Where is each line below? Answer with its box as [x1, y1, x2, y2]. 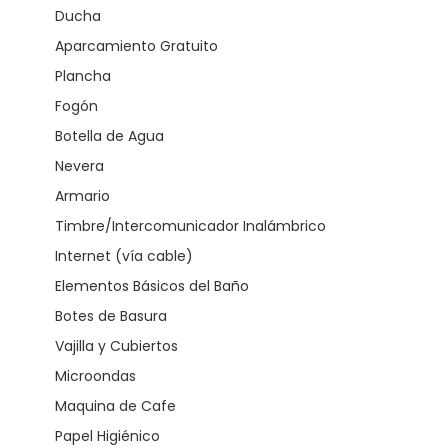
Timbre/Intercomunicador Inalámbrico [55, 216, 326, 236]
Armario [55, 186, 110, 206]
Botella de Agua [55, 126, 164, 146]
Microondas [55, 366, 136, 386]
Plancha [55, 66, 111, 86]
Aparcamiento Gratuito [55, 36, 218, 56]
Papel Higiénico [55, 426, 160, 446]
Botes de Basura [55, 306, 167, 326]
